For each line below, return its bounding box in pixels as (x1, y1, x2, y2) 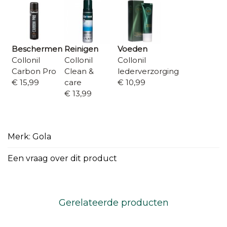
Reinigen (64, 44, 98, 54)
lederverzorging (117, 66, 179, 77)
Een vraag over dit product (8, 153, 117, 163)
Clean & (64, 66, 94, 77)
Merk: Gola (8, 131, 51, 141)
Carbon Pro (11, 66, 56, 77)
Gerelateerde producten (58, 197, 169, 208)
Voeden (117, 44, 147, 54)
